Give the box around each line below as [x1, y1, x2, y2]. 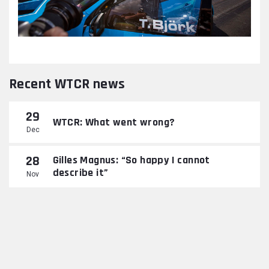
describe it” [52, 166, 109, 180]
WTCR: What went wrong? [52, 115, 175, 129]
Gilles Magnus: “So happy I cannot [52, 153, 210, 168]
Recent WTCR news [9, 74, 125, 93]
